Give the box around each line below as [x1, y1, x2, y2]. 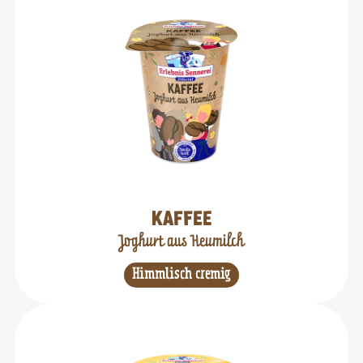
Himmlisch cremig [132, 267, 231, 284]
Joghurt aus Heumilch [118, 234, 245, 250]
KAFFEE [152, 211, 211, 230]
